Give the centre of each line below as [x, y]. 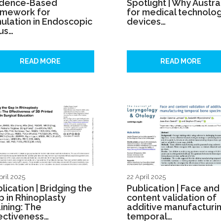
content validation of [172, 198]
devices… [146, 22]
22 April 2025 [146, 177]
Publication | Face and [173, 188]
